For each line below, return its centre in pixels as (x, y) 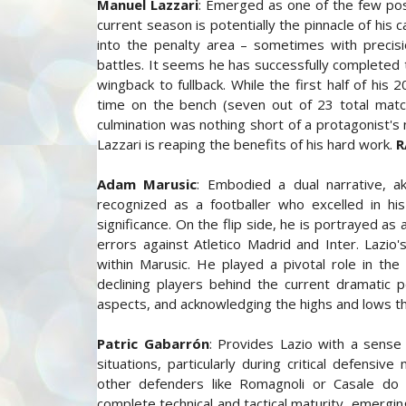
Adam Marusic (147, 184)
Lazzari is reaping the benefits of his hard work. (246, 144)
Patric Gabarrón (153, 343)
